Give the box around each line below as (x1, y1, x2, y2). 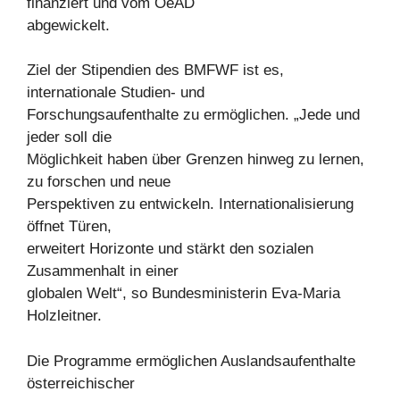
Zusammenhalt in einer (27, 262, 179, 280)
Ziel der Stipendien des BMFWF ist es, (27, 62, 284, 79)
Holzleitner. (27, 307, 102, 325)
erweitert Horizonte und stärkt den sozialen (27, 240, 313, 258)
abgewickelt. (27, 16, 110, 34)
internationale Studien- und (27, 84, 204, 102)
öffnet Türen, (27, 218, 112, 236)
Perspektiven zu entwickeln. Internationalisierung (27, 196, 354, 213)
